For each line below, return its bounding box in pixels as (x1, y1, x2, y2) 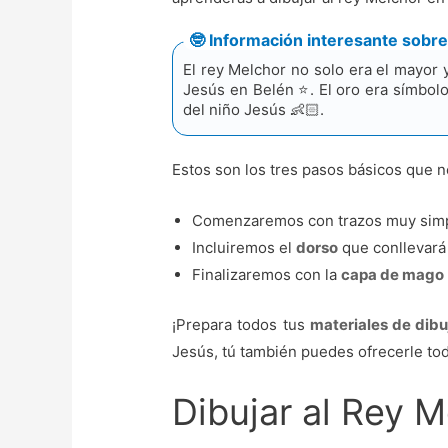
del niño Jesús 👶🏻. (183, 100, 325, 120)
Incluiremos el (192, 238, 297, 258)
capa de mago (341, 265, 445, 285)
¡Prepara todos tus (172, 314, 310, 334)
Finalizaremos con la (192, 265, 342, 285)
